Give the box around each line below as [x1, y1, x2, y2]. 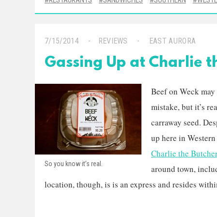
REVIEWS [98, 36, 128, 46]
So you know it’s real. [45, 160, 103, 168]
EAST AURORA [149, 36, 196, 46]
